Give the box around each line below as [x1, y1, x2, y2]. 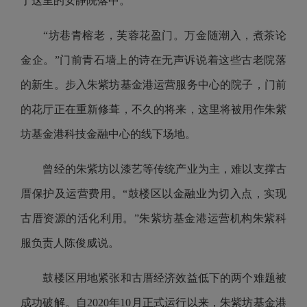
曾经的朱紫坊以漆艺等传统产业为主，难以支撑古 [21, 163, 286, 175]
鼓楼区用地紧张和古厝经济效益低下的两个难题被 [21, 272, 286, 284]
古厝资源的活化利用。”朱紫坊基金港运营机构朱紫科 [21, 212, 286, 224]
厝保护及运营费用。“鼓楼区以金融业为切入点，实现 [21, 188, 286, 199]
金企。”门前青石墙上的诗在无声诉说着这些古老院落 [21, 54, 286, 66]
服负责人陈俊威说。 [21, 237, 122, 249]
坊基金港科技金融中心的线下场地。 [21, 128, 199, 140]
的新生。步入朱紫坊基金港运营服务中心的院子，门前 [21, 79, 286, 90]
